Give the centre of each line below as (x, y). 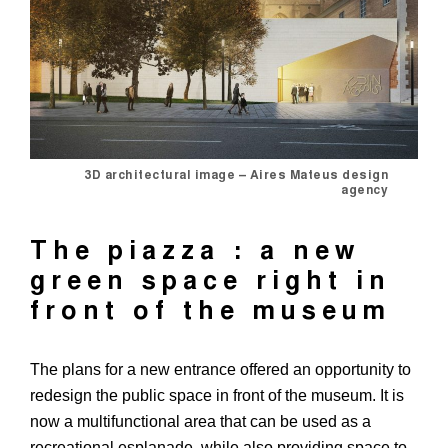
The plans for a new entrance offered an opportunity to (220, 369)
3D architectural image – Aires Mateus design (236, 175)
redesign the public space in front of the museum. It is (217, 395)
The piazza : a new (195, 253)
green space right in (210, 283)
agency (364, 190)
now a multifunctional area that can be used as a (200, 421)
